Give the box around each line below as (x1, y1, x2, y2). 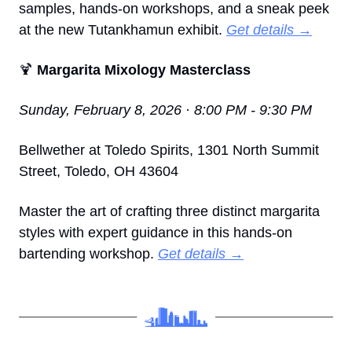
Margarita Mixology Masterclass (33, 61, 251, 78)
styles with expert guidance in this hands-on (19, 224, 292, 240)
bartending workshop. (19, 245, 158, 262)
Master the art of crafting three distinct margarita (19, 203, 320, 219)
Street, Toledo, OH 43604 (19, 163, 178, 179)
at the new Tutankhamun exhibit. (19, 21, 226, 38)
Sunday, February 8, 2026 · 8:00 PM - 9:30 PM (19, 101, 312, 118)
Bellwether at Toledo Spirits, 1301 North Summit (19, 141, 319, 158)
